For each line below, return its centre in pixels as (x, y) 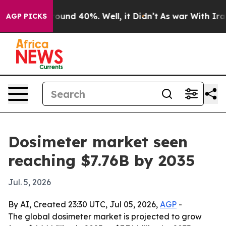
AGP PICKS (26, 16)
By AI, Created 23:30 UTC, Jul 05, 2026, (84, 204)
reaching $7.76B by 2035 (101, 160)
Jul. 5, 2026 (30, 182)
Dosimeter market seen (98, 142)
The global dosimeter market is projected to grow (105, 216)
